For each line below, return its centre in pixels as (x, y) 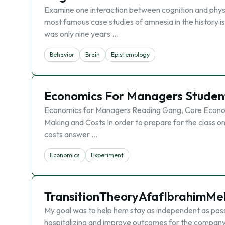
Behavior (62, 54)
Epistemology (130, 54)
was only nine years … (81, 34)
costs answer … (71, 134)
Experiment (107, 155)
